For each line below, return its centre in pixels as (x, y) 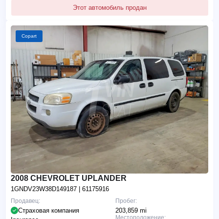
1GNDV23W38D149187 (45, 189)
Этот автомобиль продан (110, 7)
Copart (29, 36)
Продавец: (25, 201)
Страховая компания (49, 210)
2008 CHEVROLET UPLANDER (69, 178)
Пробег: (126, 201)
